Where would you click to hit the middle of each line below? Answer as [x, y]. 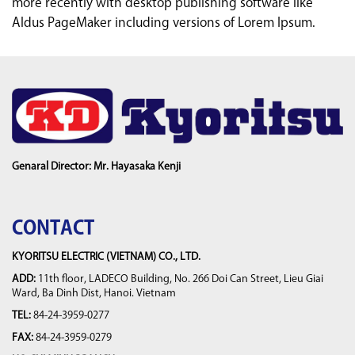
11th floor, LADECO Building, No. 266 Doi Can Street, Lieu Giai [179, 279]
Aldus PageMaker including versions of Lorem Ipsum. [163, 22]
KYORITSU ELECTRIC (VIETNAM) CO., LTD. [106, 257]
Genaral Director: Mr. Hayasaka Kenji [96, 166]
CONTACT [53, 228]
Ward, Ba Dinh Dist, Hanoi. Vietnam [94, 293]
